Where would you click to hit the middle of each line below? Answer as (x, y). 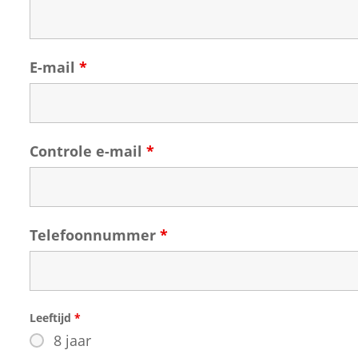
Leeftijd (52, 318)
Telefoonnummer (95, 235)
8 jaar (72, 340)
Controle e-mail (88, 151)
